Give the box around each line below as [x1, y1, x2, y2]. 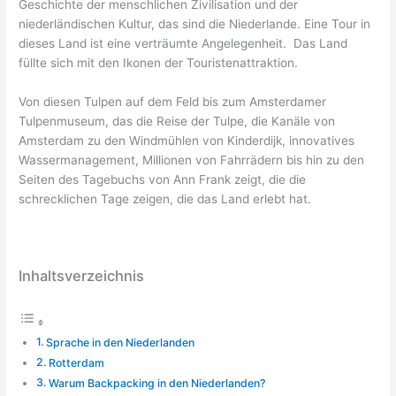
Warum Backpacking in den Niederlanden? [48, 376, 265, 390]
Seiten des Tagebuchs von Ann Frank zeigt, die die [19, 171, 307, 187]
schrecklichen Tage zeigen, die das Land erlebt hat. [19, 191, 312, 206]
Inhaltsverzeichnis [19, 267, 145, 286]
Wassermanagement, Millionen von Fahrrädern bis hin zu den [19, 152, 365, 167]
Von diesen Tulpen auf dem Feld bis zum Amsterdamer [19, 94, 327, 109]
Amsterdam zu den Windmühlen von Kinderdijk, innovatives [19, 133, 355, 148]
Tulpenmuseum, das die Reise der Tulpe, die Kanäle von [19, 113, 336, 128]
